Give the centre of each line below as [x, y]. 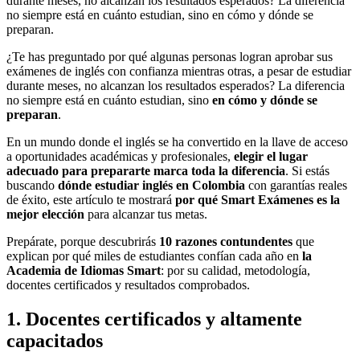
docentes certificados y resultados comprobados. [128, 285]
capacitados [55, 340]
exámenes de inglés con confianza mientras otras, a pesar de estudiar [179, 72]
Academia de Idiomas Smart [84, 271]
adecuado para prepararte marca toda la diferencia [146, 171]
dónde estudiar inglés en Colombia [151, 186]
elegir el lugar [271, 157]
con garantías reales [296, 186]
